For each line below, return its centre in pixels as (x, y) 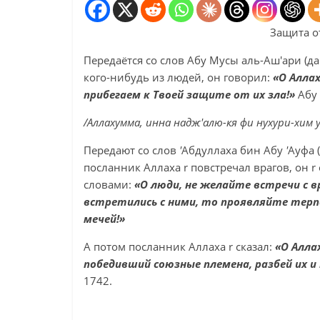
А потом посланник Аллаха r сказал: (179, 246)
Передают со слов (131, 150)
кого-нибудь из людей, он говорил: (178, 77)
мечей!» (104, 219)
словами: (109, 184)
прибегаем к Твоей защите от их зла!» (191, 94)
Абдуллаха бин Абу (234, 150)
